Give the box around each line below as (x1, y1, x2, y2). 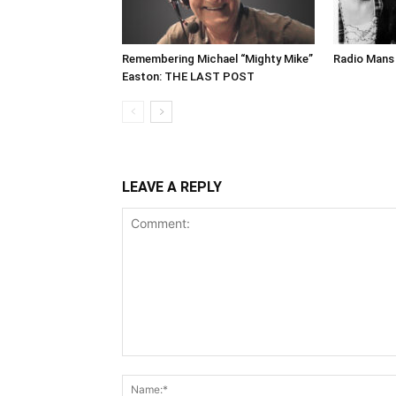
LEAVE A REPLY (122, 178, 222, 195)
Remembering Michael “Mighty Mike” (122, 51, 313, 65)
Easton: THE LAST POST (122, 69, 255, 83)
